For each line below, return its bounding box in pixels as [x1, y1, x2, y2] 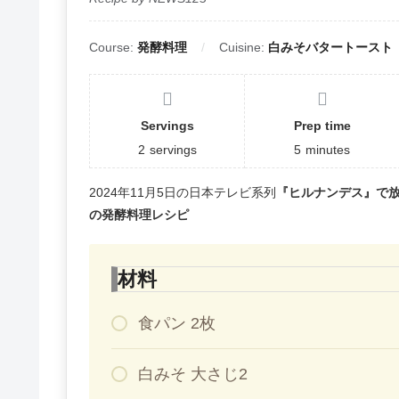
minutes [305, 142, 351, 158]
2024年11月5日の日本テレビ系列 [89, 185, 276, 200]
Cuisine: [219, 40, 268, 55]
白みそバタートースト [268, 40, 393, 55]
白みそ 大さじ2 [138, 365, 248, 384]
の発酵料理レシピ [89, 208, 189, 223]
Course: [89, 40, 137, 55]
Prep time [293, 118, 351, 134]
